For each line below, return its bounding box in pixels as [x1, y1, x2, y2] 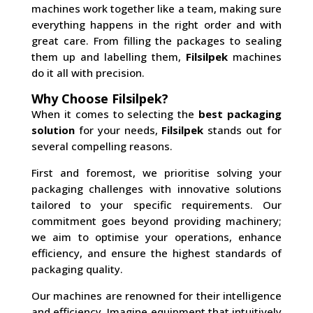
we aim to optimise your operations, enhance [31, 230, 282, 245]
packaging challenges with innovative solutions [31, 182, 282, 196]
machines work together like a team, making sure [31, 1, 282, 16]
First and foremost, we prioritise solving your [31, 166, 282, 180]
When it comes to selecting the [31, 107, 199, 122]
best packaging [198, 107, 282, 122]
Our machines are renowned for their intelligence [31, 289, 282, 303]
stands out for [203, 123, 282, 138]
